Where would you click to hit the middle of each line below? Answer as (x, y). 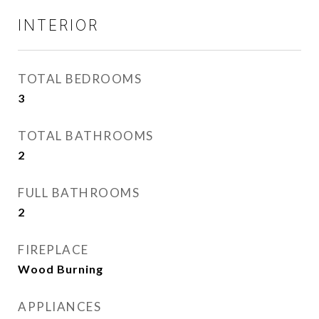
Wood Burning (61, 269)
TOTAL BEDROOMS (80, 79)
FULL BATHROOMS (79, 193)
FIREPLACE (53, 250)
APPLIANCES (59, 307)
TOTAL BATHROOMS (86, 136)
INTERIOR (58, 25)
